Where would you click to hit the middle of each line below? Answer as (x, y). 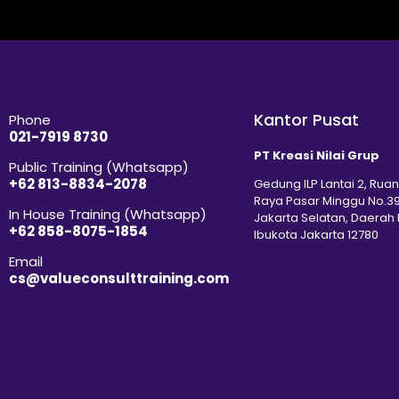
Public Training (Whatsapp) (99, 167)
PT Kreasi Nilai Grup (317, 155)
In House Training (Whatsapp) (108, 214)
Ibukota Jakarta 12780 (316, 234)
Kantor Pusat (306, 119)
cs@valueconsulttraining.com (119, 278)
